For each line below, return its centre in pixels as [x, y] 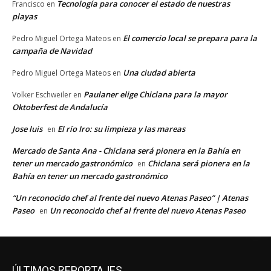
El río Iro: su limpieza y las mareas [121, 129]
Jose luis [27, 129]
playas [24, 16]
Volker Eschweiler [42, 94]
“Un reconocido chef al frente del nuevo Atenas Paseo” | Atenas [130, 198]
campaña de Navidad [52, 51]
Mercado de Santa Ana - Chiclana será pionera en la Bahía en [126, 150]
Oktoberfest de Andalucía [60, 107]
